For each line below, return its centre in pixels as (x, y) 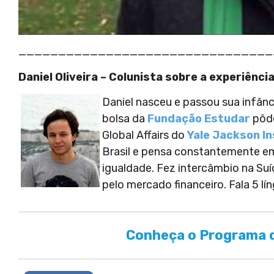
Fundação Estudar (199, 119)
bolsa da (125, 119)
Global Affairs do (145, 135)
